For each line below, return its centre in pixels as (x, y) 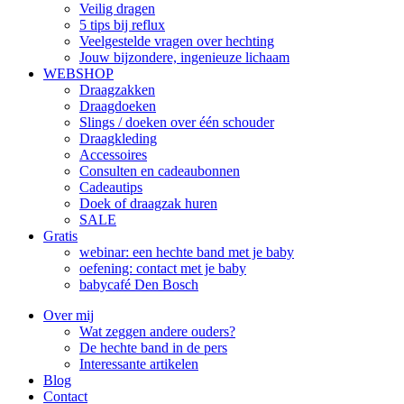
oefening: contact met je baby (163, 268)
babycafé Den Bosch (139, 284)
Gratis (60, 235)
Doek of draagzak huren (148, 203)
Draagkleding (118, 138)
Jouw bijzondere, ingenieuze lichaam (184, 57)
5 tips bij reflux (122, 24)
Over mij (69, 315)
